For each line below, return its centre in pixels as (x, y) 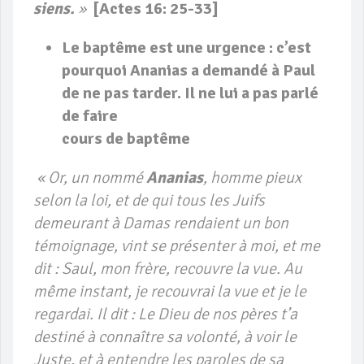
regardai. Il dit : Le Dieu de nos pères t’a (165, 314)
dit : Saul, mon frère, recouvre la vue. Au (168, 269)
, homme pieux (252, 178)
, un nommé (105, 178)
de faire (90, 116)
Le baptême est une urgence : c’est (186, 48)
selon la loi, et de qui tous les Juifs (149, 201)
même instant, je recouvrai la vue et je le (170, 292)
